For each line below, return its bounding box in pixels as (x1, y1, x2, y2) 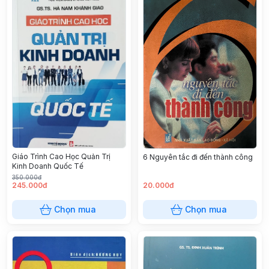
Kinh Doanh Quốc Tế (12, 161, 83, 171)
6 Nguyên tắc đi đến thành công (143, 153, 253, 162)
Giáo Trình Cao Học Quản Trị (12, 151, 110, 161)
